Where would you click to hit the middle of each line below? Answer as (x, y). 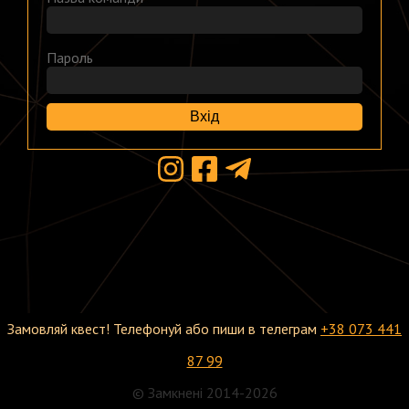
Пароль (70, 57)
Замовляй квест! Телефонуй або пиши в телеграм (164, 329)
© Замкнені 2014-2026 (204, 393)
